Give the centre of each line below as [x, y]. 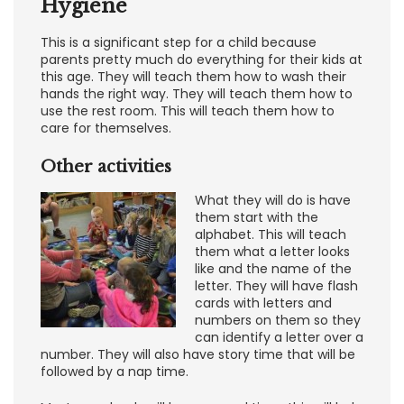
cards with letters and [263, 303]
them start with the [257, 218]
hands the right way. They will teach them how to [197, 94]
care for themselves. [106, 129]
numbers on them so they [278, 321]
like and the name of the [273, 269]
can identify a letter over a [279, 338]
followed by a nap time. [115, 372]
